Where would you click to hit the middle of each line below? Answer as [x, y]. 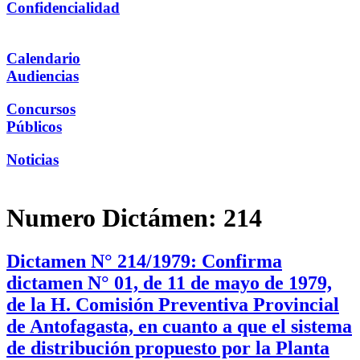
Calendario [43, 59]
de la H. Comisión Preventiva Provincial [173, 304]
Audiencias [43, 76]
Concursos [41, 108]
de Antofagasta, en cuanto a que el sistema [179, 326]
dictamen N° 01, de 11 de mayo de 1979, [169, 282]
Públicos [34, 126]
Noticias [33, 159]
